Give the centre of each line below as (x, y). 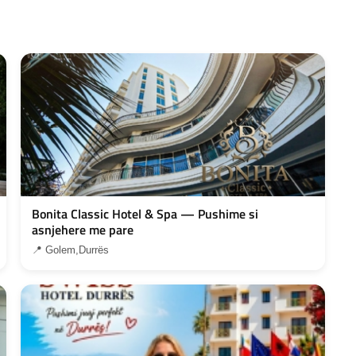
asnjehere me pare (83, 229)
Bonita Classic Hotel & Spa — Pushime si (145, 213)
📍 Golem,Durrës (71, 250)
